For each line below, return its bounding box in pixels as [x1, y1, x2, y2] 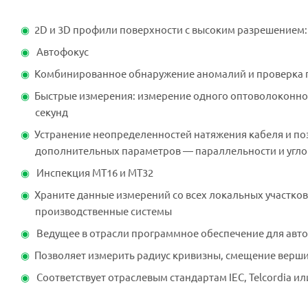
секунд [35, 105, 68, 119]
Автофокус [34, 45, 89, 58]
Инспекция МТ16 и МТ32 [34, 166, 153, 179]
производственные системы [35, 204, 172, 218]
